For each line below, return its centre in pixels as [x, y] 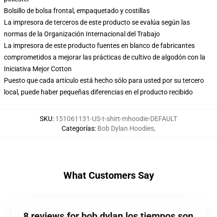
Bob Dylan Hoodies [126, 128]
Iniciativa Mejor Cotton [38, 69]
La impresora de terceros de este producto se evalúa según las [97, 22]
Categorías [78, 128]
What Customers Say [108, 175]
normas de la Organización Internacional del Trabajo [82, 34]
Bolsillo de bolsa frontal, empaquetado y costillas [77, 11]
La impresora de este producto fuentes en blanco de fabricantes [99, 46]
